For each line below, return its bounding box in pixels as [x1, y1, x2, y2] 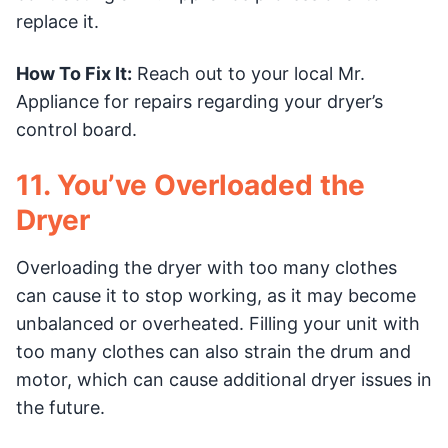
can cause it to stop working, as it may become [16, 284, 416, 306]
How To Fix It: [16, 62, 132, 84]
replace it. [16, 10, 99, 32]
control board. [16, 118, 137, 140]
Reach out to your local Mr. [132, 62, 365, 84]
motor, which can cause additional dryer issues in [16, 368, 432, 390]
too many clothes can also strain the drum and [16, 340, 411, 362]
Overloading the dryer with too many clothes [16, 256, 397, 278]
